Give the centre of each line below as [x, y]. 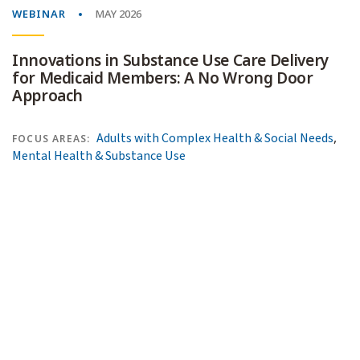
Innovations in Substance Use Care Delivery [170, 61]
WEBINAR [39, 14]
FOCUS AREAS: [51, 139]
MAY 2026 [118, 14]
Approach [48, 96]
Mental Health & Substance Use [99, 156]
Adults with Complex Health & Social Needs [215, 139]
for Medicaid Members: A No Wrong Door [163, 79]
